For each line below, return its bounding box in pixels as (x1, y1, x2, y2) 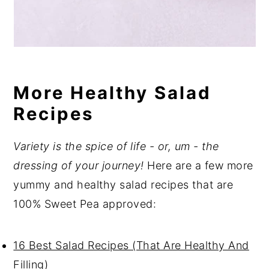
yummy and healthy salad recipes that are (13, 178, 234, 191)
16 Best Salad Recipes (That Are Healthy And (13, 239, 249, 252)
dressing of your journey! (13, 159, 144, 172)
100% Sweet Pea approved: (13, 198, 157, 210)
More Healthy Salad (13, 82, 212, 103)
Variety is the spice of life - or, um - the (13, 140, 219, 153)
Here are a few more (144, 159, 253, 172)
